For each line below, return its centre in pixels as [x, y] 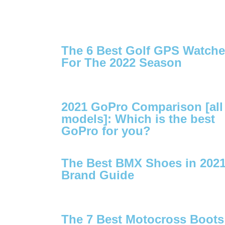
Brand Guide [98, 175]
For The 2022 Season [122, 62]
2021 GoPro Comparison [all [142, 106]
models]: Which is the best [138, 119]
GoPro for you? [106, 131]
